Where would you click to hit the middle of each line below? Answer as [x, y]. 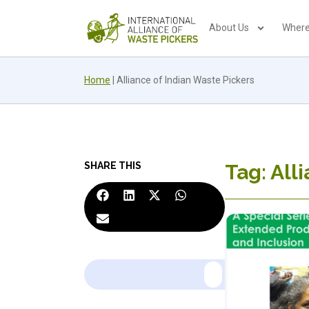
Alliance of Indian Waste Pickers [186, 80]
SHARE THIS [113, 165]
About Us [229, 28]
